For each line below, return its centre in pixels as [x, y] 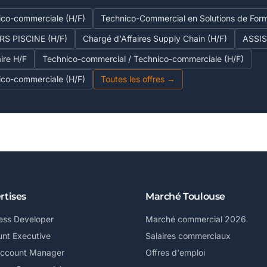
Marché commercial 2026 [196, 219]
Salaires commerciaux [188, 236]
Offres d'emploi [175, 252]
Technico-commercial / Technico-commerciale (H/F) [143, 59]
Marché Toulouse [185, 196]
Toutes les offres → [138, 79]
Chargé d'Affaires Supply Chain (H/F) [155, 38]
